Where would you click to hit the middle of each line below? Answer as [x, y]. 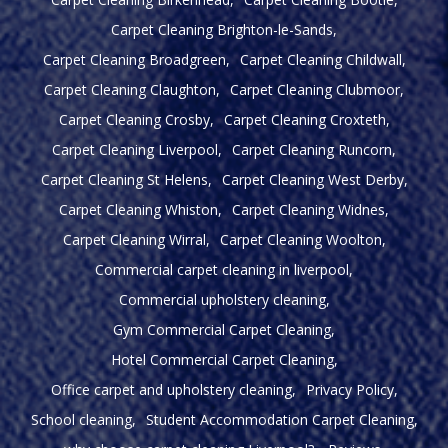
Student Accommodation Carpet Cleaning [279, 419]
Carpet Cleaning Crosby [134, 119]
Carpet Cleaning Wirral [134, 239]
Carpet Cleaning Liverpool [135, 149]
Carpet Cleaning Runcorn [312, 149]
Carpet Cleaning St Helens [124, 179]
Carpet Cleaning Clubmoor [315, 89]
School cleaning [81, 419]
